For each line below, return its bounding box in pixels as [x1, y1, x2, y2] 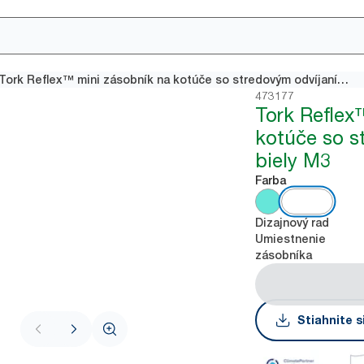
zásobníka [255, 249, 313, 262]
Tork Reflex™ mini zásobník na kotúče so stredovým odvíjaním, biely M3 [337, 73, 349, 86]
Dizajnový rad [255, 216, 330, 229]
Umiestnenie [255, 232, 327, 245]
